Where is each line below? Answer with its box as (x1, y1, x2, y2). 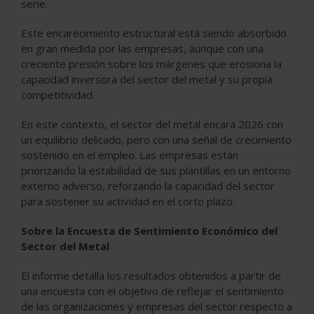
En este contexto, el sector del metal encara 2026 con (21, 117, 283, 131)
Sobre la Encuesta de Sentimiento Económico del (21, 224, 278, 238)
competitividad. (21, 88, 95, 102)
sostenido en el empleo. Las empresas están (21, 148, 238, 162)
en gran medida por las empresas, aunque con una (21, 41, 264, 55)
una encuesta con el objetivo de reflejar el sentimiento (21, 284, 284, 298)
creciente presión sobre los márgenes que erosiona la (21, 57, 282, 71)
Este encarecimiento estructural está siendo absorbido (21, 26, 287, 40)
